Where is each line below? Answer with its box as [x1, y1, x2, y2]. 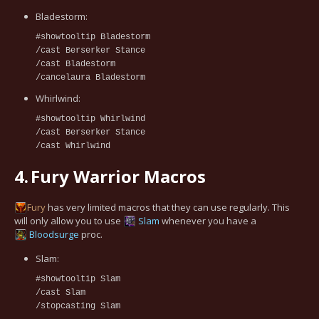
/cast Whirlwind [36, 140, 110, 151]
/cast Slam [36, 287, 85, 298]
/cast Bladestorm [36, 58, 115, 69]
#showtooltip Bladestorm [36, 31, 150, 42]
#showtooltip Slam [36, 273, 120, 284]
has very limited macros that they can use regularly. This [46, 200, 290, 214]
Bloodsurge [29, 227, 79, 241]
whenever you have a [159, 214, 256, 227]
